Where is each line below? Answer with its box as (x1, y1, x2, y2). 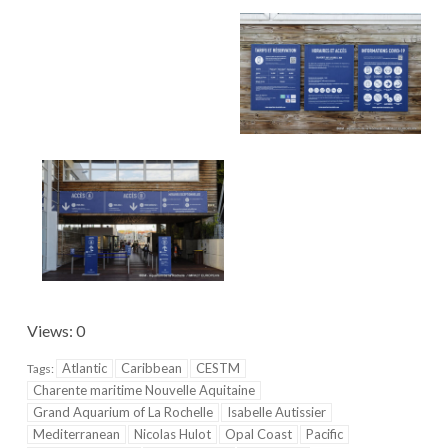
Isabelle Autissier (227, 404, 326, 421)
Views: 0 (27, 321, 85, 341)
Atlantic (62, 360, 107, 377)
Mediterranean (33, 426, 120, 443)
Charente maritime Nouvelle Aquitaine (33, 382, 255, 399)
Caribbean (121, 360, 182, 377)
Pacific (306, 426, 343, 443)
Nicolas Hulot (134, 426, 211, 443)
